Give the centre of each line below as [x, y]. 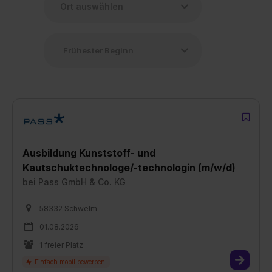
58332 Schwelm [68, 208]
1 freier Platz [61, 245]
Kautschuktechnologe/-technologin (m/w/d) [129, 167]
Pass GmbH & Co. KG [82, 182]
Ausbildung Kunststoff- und [89, 153]
